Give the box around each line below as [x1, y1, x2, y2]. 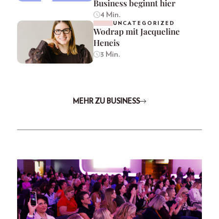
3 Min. [100, 50, 120, 59]
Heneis [93, 37, 120, 48]
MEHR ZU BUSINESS [72, 97, 140, 105]
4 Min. [100, 11, 121, 19]
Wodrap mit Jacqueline [93, 26, 180, 37]
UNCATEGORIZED [113, 21, 175, 26]
